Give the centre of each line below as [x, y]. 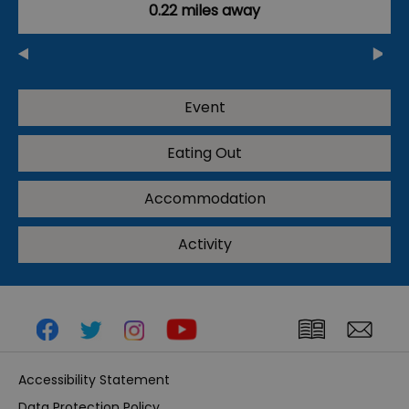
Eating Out [204, 152]
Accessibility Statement [94, 379]
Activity [204, 244]
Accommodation [204, 198]
